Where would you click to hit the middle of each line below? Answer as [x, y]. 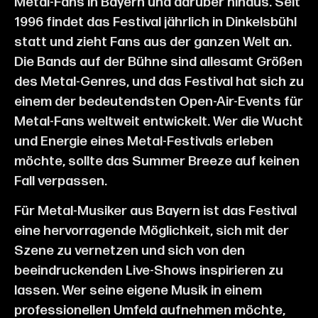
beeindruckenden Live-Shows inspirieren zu [149, 270]
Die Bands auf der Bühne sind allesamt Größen [158, 62]
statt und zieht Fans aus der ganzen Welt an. [153, 42]
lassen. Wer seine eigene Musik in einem [138, 290]
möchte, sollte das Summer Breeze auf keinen [157, 161]
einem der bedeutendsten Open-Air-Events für [159, 102]
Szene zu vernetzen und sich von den [130, 251]
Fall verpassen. [61, 181]
